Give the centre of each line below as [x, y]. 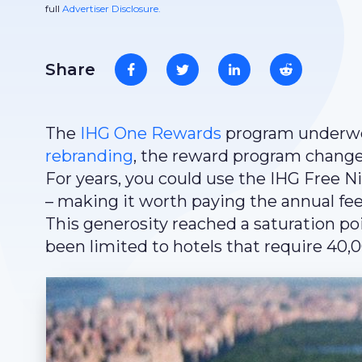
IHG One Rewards [151, 133]
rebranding [89, 156]
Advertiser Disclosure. [112, 8]
